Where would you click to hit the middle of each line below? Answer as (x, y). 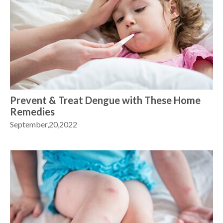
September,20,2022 (44, 124)
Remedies (32, 111)
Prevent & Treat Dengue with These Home (105, 100)
